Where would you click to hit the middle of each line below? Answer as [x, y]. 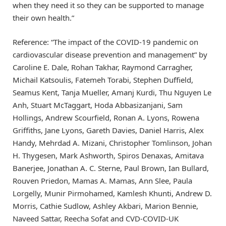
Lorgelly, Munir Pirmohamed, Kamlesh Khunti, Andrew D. [112, 193]
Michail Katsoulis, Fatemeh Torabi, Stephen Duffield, [103, 80]
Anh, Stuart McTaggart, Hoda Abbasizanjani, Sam [98, 105]
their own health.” [43, 17]
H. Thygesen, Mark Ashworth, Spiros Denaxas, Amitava [108, 156]
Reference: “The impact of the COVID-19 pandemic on [105, 42]
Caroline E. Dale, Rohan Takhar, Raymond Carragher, [103, 67]
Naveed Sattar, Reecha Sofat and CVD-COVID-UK [96, 219]
